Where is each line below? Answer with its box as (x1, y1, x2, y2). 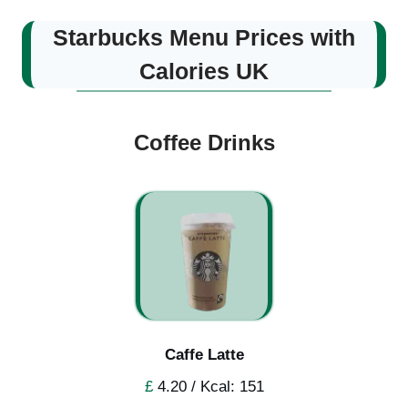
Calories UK (139, 57, 269, 84)
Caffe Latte (164, 345, 244, 363)
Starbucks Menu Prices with (53, 24, 355, 50)
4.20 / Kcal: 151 (152, 377, 264, 395)
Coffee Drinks (133, 129, 275, 155)
